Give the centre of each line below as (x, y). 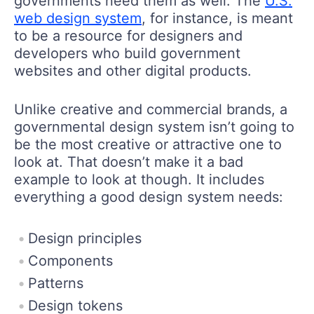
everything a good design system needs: (149, 197)
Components (70, 261)
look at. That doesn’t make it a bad (129, 162)
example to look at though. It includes (139, 180)
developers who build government (127, 54)
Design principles (85, 239)
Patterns (56, 284)
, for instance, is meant (217, 19)
